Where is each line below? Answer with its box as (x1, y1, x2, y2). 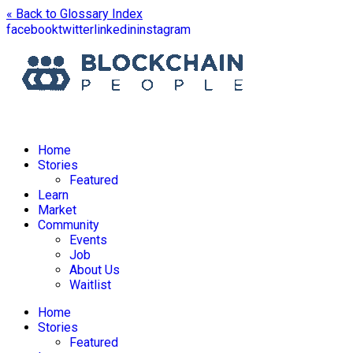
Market (38, 203, 76, 217)
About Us (69, 262, 120, 277)
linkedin (94, 22, 136, 37)
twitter (58, 22, 94, 37)
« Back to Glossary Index (6, 6, 143, 21)
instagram (136, 22, 191, 37)
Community (38, 217, 99, 232)
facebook (6, 22, 58, 37)
